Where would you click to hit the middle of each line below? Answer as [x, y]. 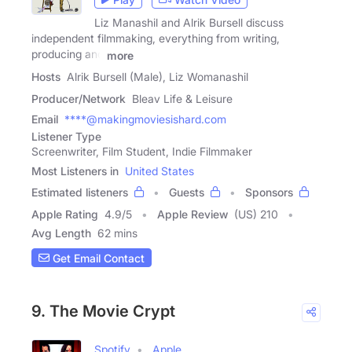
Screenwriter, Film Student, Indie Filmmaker [142, 151]
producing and [68, 54]
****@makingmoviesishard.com [145, 119]
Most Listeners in [75, 171]
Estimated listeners [80, 192]
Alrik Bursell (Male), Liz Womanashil [158, 77]
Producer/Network [79, 99]
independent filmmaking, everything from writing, [156, 38]
